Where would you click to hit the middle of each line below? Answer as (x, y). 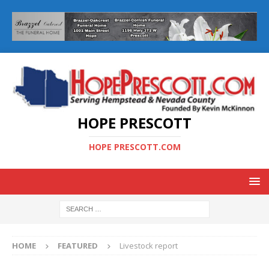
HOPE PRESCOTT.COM (134, 147)
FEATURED (78, 246)
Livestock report (149, 246)
